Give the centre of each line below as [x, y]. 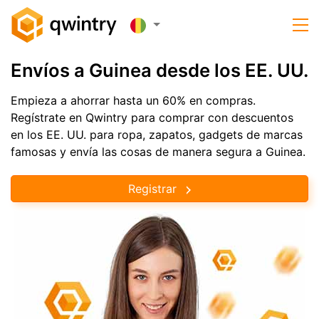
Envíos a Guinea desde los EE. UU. [159, 70]
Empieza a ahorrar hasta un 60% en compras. [133, 100]
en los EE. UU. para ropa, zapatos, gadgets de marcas [157, 135]
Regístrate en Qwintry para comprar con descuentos [152, 117]
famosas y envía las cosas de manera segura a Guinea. [158, 152]
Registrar [152, 188]
